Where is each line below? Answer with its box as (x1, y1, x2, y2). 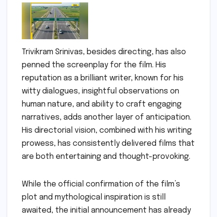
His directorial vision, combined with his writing (22, 126, 192, 135)
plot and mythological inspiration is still (22, 193, 166, 201)
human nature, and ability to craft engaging (22, 100, 182, 108)
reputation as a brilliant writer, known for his (22, 74, 184, 82)
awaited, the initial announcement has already (22, 206, 191, 215)
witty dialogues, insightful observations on (22, 87, 179, 95)
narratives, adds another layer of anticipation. (22, 113, 191, 122)
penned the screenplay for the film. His (22, 61, 166, 69)
